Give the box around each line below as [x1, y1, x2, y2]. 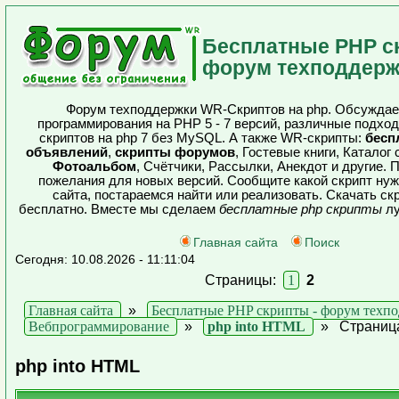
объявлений [26, 145, 108, 159]
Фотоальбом [52, 159, 136, 174]
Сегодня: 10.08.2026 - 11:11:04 [15, 252, 195, 266]
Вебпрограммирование [28, 319, 169, 334]
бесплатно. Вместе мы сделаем [19, 202, 219, 216]
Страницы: [205, 273, 283, 288]
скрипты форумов [115, 145, 235, 159]
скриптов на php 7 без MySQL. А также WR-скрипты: [39, 131, 365, 145]
